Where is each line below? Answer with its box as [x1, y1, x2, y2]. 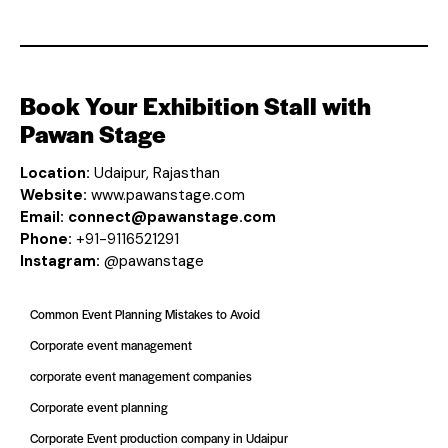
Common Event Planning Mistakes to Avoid [30, 304, 260, 323]
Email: [20, 206, 64, 227]
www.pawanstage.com [91, 184, 245, 205]
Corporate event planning [30, 398, 168, 417]
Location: [20, 162, 90, 183]
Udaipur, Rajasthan [90, 162, 220, 183]
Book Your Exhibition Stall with [20, 88, 371, 122]
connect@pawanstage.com [68, 206, 276, 227]
